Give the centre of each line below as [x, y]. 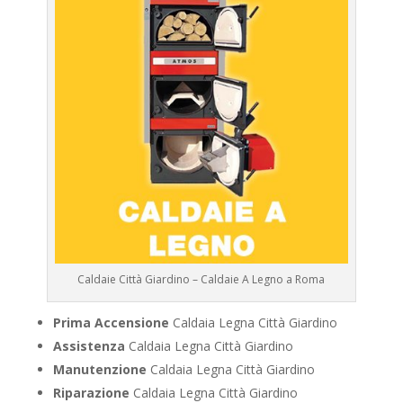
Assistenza [89, 346]
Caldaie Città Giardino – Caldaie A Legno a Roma [201, 280]
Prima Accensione [111, 323]
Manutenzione [99, 370]
